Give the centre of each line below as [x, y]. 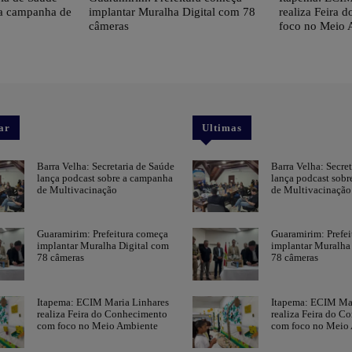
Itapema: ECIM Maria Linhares [103, 302]
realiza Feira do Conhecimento [103, 313]
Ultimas [222, 127]
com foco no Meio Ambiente [98, 325]
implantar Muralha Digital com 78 [172, 11]
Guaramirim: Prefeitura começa [103, 234]
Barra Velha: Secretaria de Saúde [106, 166]
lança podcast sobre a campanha [105, 178]
